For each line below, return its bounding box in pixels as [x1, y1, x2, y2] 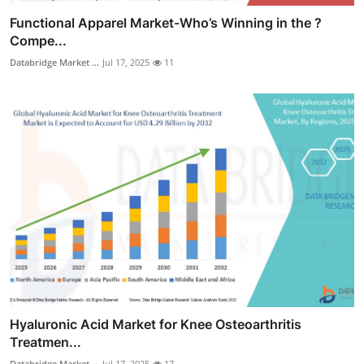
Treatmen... [10, 333, 81, 350]
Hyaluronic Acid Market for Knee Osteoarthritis [10, 315, 301, 332]
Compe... [10, 32, 67, 50]
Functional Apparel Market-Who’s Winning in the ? [10, 15, 322, 32]
